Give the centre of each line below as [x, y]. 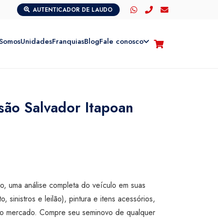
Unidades [36, 41]
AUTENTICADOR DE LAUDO [73, 10]
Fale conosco [122, 41]
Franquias [68, 41]
